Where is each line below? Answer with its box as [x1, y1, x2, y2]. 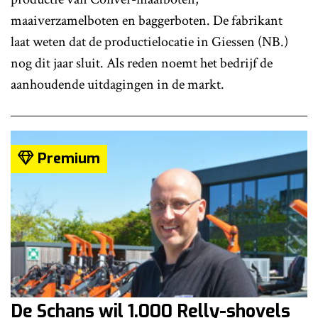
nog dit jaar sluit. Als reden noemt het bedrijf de [11, 54, 273, 73]
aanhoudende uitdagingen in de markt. [11, 75, 224, 94]
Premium [34, 149, 100, 169]
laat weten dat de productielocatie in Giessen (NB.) [11, 33, 288, 52]
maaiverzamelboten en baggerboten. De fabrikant [11, 11, 283, 31]
